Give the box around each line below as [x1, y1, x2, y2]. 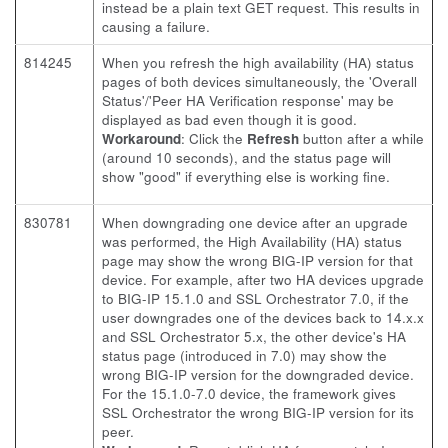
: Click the [181, 129, 247, 148]
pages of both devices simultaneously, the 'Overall [102, 72, 417, 91]
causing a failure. [102, 17, 210, 36]
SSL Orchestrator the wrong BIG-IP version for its [102, 403, 414, 422]
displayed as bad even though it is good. [102, 110, 357, 129]
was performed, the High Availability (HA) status [102, 232, 402, 251]
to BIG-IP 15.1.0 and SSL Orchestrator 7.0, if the [102, 289, 409, 308]
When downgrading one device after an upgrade [102, 213, 408, 232]
